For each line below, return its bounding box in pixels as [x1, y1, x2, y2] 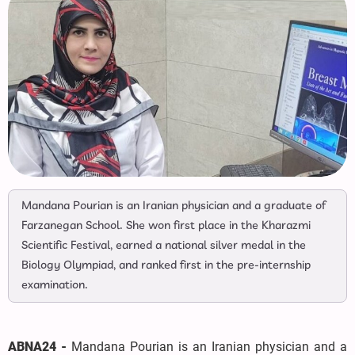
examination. [21, 277, 88, 293]
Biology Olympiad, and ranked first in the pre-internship [21, 257, 311, 273]
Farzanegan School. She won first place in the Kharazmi [21, 217, 311, 234]
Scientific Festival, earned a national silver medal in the [21, 237, 306, 254]
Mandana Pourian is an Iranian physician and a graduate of [21, 197, 326, 214]
